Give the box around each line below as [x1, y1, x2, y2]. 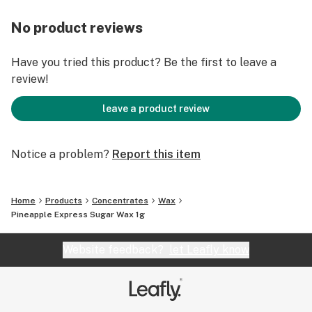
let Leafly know [169, 243, 249, 256]
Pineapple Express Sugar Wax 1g [11, 210, 145, 219]
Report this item [112, 148, 201, 161]
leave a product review [102, 103, 210, 114]
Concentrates [92, 196, 148, 205]
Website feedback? [63, 243, 169, 256]
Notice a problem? [11, 148, 109, 161]
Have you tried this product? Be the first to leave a [11, 56, 276, 69]
